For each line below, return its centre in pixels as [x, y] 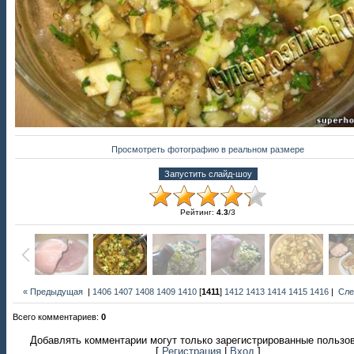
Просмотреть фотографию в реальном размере [208, 149]
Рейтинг [196, 212]
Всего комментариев [55, 317]
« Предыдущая [53, 291]
